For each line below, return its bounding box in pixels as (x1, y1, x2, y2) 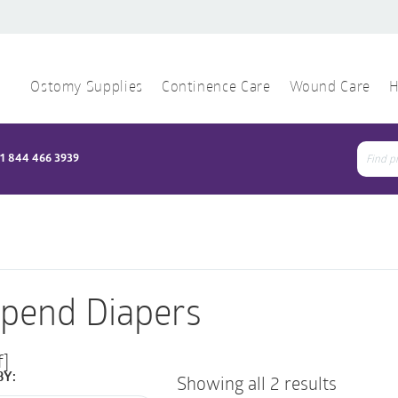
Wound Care (289, 81, 370, 95)
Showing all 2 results (177, 371, 338, 394)
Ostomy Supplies (30, 81, 143, 95)
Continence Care (161, 81, 271, 95)
